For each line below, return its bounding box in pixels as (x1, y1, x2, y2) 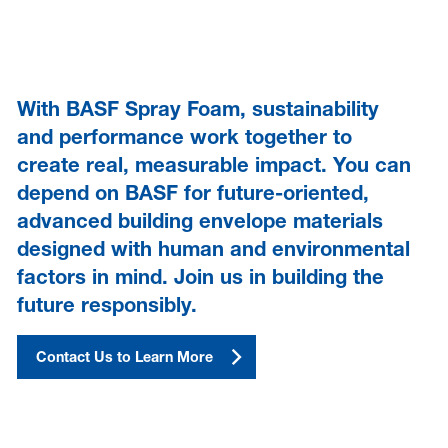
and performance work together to (16, 123, 352, 149)
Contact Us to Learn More (35, 348, 213, 367)
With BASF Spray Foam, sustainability (16, 95, 379, 121)
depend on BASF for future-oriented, (16, 179, 369, 205)
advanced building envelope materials (16, 207, 383, 233)
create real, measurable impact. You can (16, 151, 411, 177)
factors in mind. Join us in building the (16, 263, 384, 289)
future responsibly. (16, 291, 197, 317)
